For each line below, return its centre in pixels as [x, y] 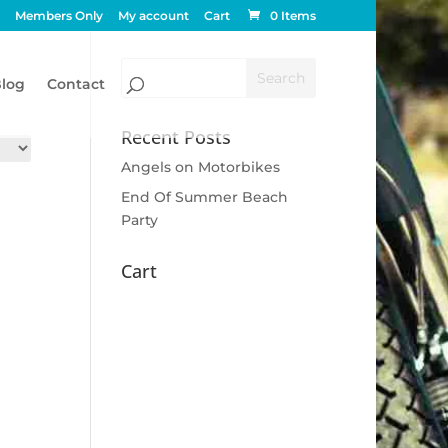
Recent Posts [175, 137]
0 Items [293, 15]
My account [153, 15]
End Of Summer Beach [204, 197]
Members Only [59, 15]
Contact [76, 84]
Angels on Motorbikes [200, 167]
